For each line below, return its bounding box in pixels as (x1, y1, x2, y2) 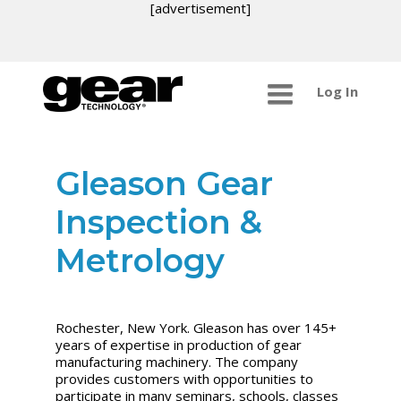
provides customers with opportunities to (55, 369, 314, 388)
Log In (316, 82, 358, 101)
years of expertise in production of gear (55, 335, 303, 354)
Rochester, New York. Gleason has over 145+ (55, 318, 337, 337)
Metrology (55, 240, 226, 280)
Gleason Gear (55, 163, 274, 203)
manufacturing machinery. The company (55, 352, 299, 371)
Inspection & (55, 201, 263, 242)
